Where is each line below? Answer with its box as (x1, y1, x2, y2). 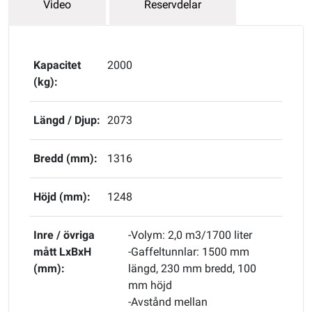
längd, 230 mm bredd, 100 (127, 261, 256, 275)
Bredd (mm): (33, 151, 97, 165)
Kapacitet (33, 58, 81, 72)
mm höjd (127, 278, 172, 292)
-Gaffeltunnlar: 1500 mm (127, 244, 249, 258)
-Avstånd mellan (127, 295, 208, 309)
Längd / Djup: (33, 113, 100, 127)
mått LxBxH (33, 244, 91, 258)
